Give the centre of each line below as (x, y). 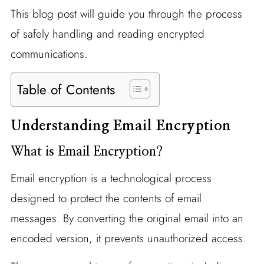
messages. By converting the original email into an (127, 218)
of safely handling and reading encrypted (107, 34)
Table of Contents (66, 90)
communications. (49, 54)
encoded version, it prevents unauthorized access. (128, 238)
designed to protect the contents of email (106, 198)
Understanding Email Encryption (121, 126)
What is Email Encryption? (86, 151)
